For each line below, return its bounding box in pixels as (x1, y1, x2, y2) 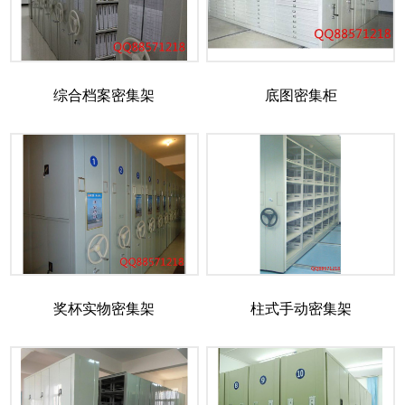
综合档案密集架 (53, 88, 155, 104)
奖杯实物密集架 (53, 301, 155, 317)
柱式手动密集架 (250, 301, 352, 317)
